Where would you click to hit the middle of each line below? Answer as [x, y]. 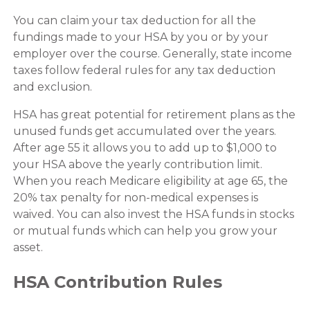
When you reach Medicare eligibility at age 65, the [150, 181]
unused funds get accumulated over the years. [146, 131]
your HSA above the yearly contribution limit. [137, 164]
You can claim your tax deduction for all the [134, 20]
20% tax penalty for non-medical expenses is [135, 197]
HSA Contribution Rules [117, 282]
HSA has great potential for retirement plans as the [154, 114]
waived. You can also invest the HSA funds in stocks [153, 214]
